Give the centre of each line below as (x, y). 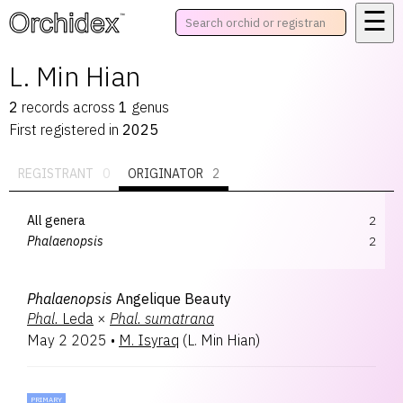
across (92, 107)
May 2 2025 (67, 340)
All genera (56, 220)
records (45, 107)
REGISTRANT (56, 174)
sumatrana (179, 318)
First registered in (66, 130)
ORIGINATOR (166, 174)
